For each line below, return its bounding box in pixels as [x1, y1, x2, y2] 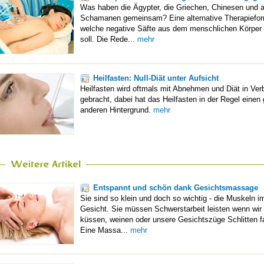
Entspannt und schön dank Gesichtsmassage [93, 183, 258, 192]
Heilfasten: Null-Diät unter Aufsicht [93, 73, 219, 82]
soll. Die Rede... [80, 35, 137, 44]
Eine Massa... [80, 225, 130, 235]
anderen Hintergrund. [80, 105, 153, 114]
